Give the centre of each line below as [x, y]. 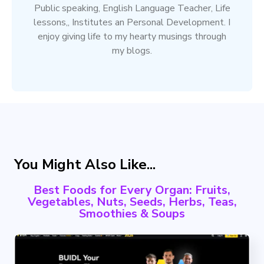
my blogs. [132, 50]
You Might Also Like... [85, 164]
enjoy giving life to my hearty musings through [132, 36]
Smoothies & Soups [132, 213]
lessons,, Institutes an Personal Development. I [132, 22]
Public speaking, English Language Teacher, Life [132, 8]
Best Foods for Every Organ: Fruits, [132, 190]
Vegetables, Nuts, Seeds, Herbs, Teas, [132, 202]
